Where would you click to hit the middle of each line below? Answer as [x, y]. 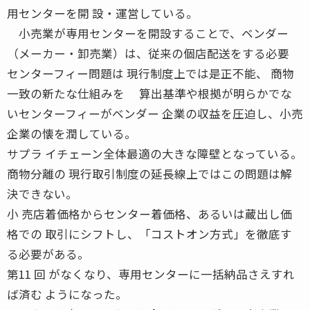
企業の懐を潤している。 [72, 133]
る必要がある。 [48, 254]
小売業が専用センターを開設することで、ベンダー [148, 33]
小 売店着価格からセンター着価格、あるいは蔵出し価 [149, 213]
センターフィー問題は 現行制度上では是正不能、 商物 [151, 73]
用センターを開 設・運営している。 [102, 13]
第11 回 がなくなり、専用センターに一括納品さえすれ [151, 274]
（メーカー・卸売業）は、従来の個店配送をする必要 [148, 53]
